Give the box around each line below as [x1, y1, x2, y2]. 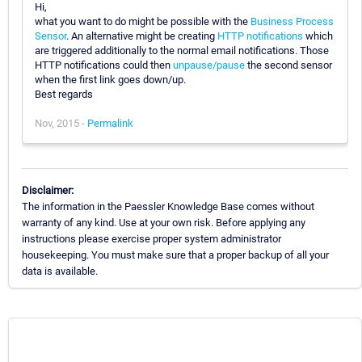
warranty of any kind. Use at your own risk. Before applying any [22, 216, 305, 229]
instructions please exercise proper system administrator [22, 232, 281, 245]
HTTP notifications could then [35, 58, 173, 71]
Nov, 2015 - [35, 116, 87, 129]
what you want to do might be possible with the [35, 15, 250, 27]
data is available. [22, 264, 98, 277]
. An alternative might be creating [66, 29, 217, 42]
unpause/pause [173, 58, 245, 71]
